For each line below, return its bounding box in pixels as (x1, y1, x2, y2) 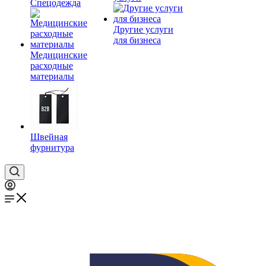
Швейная (30, 132, 68, 142)
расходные (30, 61, 73, 71)
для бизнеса (113, 35, 161, 45)
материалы (30, 71, 74, 81)
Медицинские (30, 50, 87, 60)
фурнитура (30, 142, 74, 153)
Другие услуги (113, 24, 173, 34)
